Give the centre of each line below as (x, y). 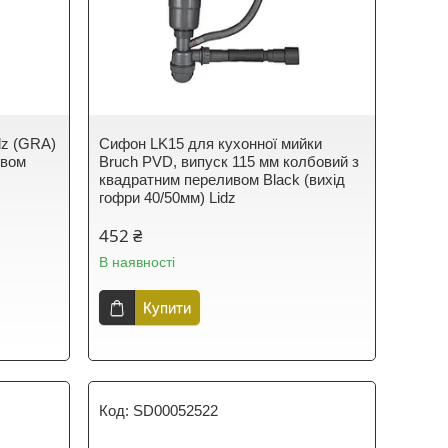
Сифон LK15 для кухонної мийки (211, 143)
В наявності (137, 262)
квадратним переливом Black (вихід (222, 179)
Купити (167, 307)
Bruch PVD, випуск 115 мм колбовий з (229, 161)
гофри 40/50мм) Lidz (168, 197)
